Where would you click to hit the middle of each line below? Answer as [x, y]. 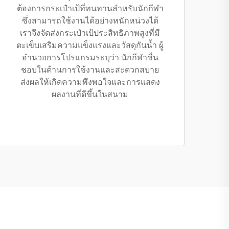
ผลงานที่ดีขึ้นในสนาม [90, 94]
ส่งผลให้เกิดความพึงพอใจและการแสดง [90, 82]
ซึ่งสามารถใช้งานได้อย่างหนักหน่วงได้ [90, 21]
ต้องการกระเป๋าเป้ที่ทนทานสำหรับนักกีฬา [90, 8]
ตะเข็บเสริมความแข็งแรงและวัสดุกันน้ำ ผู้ [90, 45]
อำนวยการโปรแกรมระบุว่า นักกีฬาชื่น [90, 58]
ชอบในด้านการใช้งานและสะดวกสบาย [90, 70]
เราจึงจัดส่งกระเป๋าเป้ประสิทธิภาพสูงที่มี [90, 33]
